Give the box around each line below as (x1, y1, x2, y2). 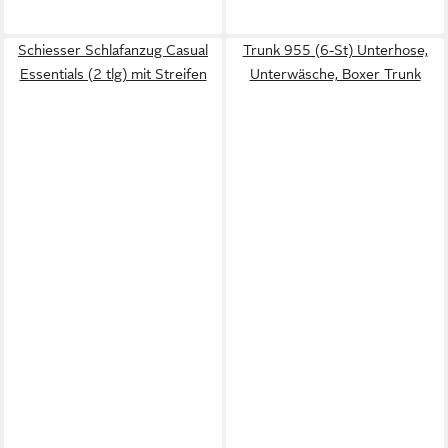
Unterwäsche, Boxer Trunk (249, 65, 421, 82)
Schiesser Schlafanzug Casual (18, 41, 208, 58)
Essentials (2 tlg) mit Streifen (19, 65, 207, 82)
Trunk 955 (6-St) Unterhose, (242, 41, 428, 58)
